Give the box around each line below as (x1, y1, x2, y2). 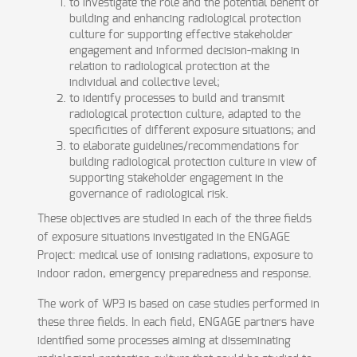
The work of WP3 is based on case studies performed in (37, 299, 320, 310)
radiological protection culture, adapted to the (69, 109, 300, 120)
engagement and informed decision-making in (69, 45, 300, 57)
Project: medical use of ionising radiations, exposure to (37, 250, 313, 261)
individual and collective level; (69, 77, 220, 88)
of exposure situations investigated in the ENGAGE (37, 232, 290, 243)
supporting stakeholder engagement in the (69, 173, 283, 184)
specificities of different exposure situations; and (69, 125, 316, 136)
